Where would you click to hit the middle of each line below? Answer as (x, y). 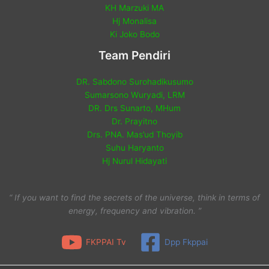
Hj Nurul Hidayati (134, 161)
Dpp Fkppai (186, 242)
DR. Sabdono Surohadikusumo (134, 82)
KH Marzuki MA (134, 8)
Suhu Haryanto (134, 148)
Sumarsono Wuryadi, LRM (134, 95)
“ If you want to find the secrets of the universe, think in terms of (134, 197)
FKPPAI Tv (106, 242)
